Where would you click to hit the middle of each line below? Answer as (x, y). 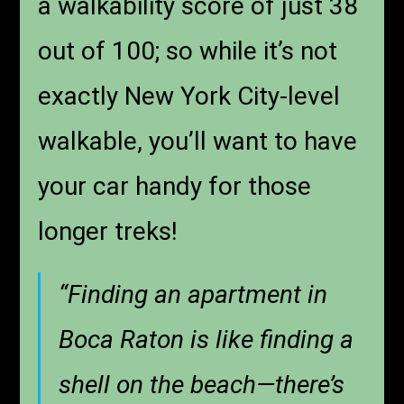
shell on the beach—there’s (202, 385)
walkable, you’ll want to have (198, 142)
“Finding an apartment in (193, 295)
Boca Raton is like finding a (207, 340)
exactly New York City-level (189, 96)
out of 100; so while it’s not (188, 51)
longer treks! (108, 232)
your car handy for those (175, 187)
